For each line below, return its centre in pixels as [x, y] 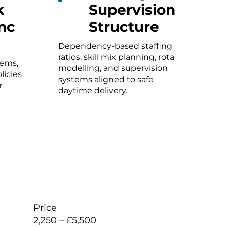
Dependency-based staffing [115, 46]
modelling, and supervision [113, 68]
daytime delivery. [92, 90]
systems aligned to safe [106, 79]
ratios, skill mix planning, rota [116, 57]
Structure [124, 27]
